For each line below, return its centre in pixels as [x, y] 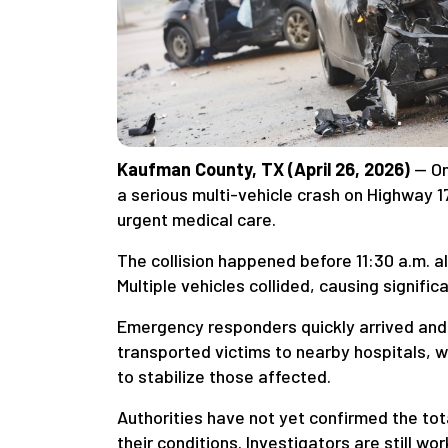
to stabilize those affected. [224, 376]
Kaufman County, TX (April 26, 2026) [263, 169]
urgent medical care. [196, 219]
